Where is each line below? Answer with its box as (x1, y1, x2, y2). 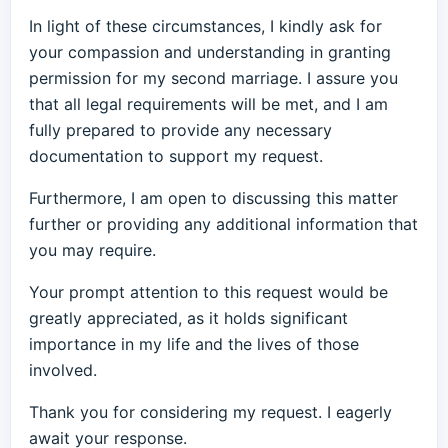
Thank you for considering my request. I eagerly (29, 402, 392, 422)
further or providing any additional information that (29, 214, 418, 234)
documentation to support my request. (29, 146, 323, 166)
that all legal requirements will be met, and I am (29, 94, 388, 114)
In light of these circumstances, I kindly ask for (29, 16, 382, 36)
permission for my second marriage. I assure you (29, 68, 398, 88)
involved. (29, 360, 97, 380)
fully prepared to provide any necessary (29, 120, 332, 140)
